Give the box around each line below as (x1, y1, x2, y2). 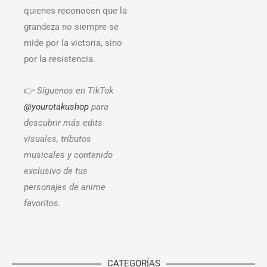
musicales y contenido (24, 149, 113, 160)
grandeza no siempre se (24, 21, 119, 33)
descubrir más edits (24, 117, 103, 128)
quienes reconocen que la (24, 5, 127, 17)
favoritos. (24, 197, 61, 209)
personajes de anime (24, 181, 105, 193)
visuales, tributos (24, 133, 91, 144)
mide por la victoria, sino (24, 38, 122, 49)
